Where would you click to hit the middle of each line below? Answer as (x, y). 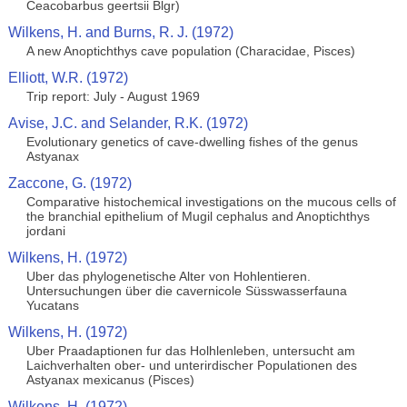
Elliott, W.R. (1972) (68, 78)
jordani (45, 231)
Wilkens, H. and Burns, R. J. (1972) (120, 32)
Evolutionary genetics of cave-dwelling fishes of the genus (192, 142)
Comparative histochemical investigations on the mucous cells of (211, 202)
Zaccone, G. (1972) (69, 183)
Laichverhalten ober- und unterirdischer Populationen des (191, 365)
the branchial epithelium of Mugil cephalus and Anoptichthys (198, 216)
